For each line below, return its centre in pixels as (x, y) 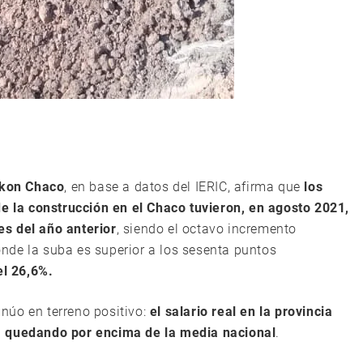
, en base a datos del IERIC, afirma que (184, 187)
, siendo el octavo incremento (207, 229)
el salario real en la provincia (241, 312)
